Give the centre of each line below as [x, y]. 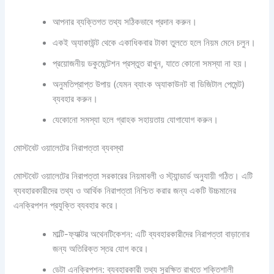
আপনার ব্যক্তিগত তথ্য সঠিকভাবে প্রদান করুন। [125, 22]
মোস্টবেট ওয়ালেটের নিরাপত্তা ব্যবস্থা [69, 148]
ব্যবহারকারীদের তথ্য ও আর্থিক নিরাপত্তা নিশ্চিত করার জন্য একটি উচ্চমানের [125, 191]
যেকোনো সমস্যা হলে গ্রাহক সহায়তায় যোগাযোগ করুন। [136, 120]
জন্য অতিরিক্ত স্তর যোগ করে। [101, 249]
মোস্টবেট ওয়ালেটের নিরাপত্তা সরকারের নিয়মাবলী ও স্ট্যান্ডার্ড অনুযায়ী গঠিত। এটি [133, 176]
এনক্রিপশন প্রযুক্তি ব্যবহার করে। [66, 205]
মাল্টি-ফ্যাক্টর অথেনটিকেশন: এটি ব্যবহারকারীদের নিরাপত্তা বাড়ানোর [151, 235]
